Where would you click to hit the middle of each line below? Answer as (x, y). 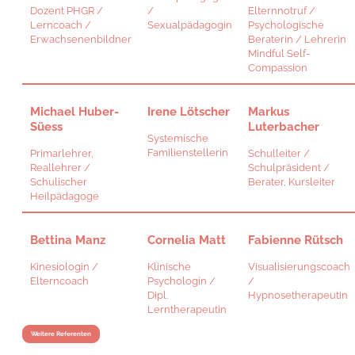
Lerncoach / (61, 25)
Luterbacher (284, 127)
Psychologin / (181, 281)
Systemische (178, 139)
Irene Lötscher (189, 112)
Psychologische (286, 25)
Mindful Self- (279, 54)
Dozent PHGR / (67, 11)
